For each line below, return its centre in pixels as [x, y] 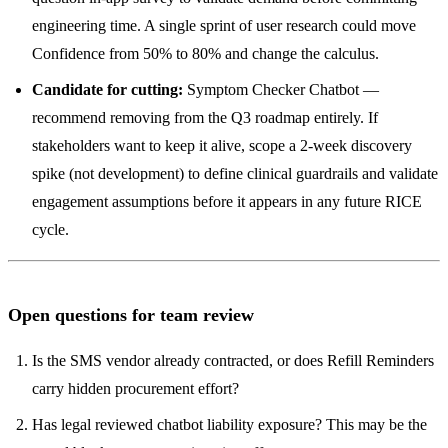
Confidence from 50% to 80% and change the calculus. [205, 54]
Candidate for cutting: [107, 90]
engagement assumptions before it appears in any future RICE [227, 202]
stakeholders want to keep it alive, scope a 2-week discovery [222, 146]
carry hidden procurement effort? [135, 388]
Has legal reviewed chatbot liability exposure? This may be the [229, 424]
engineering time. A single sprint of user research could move [224, 26]
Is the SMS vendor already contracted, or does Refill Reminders [233, 360]
